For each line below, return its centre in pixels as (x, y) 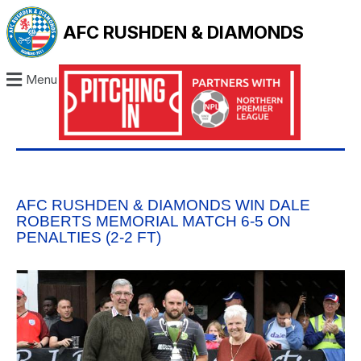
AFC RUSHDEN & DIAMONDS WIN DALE (163, 205)
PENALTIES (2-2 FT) (89, 238)
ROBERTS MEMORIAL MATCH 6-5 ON (154, 222)
